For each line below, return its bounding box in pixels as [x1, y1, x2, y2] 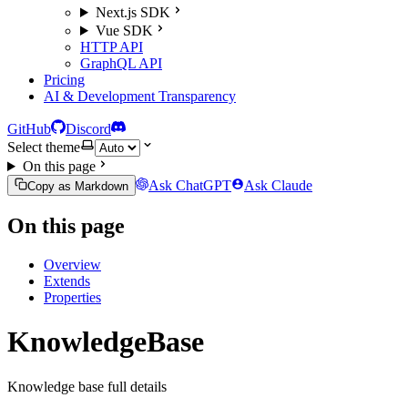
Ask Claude [244, 178, 312, 193]
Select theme [7, 139, 80, 155]
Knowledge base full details [7, 378, 167, 394]
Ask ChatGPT [148, 178, 231, 193]
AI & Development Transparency [44, 88, 236, 104]
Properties [44, 289, 101, 305]
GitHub [7, 121, 51, 137]
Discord [66, 121, 111, 137]
